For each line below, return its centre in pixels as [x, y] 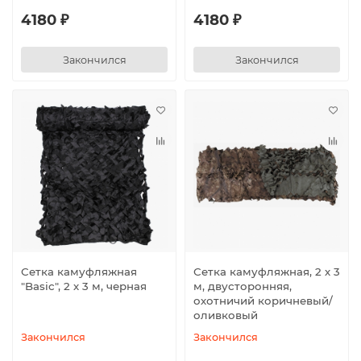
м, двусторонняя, [243, 286]
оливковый [226, 315]
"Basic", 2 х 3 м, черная [84, 286]
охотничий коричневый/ [263, 300]
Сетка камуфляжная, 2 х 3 [267, 271]
